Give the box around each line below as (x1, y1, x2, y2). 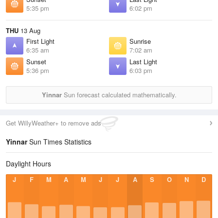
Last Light (129, 57, 157, 66)
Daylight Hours (6, 159, 51, 168)
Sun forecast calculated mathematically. (61, 90, 177, 99)
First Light (26, 36, 54, 46)
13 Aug (18, 26, 40, 35)
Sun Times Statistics (27, 137, 91, 146)
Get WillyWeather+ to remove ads (6, 118, 101, 127)
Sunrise (129, 36, 151, 46)
